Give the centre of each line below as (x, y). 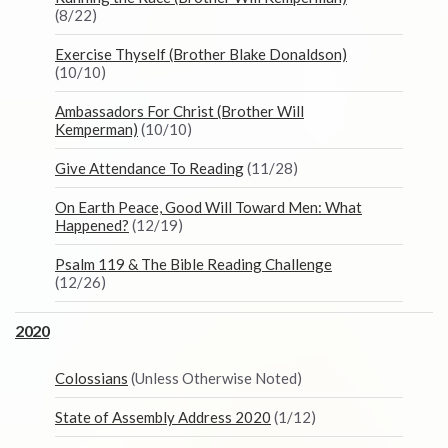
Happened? (92, 225)
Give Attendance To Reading (149, 168)
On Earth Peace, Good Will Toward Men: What (208, 207)
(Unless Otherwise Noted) (215, 378)
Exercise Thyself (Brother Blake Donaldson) (201, 54)
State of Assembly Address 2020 (163, 417)
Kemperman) (96, 129)
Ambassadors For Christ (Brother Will (179, 111)
